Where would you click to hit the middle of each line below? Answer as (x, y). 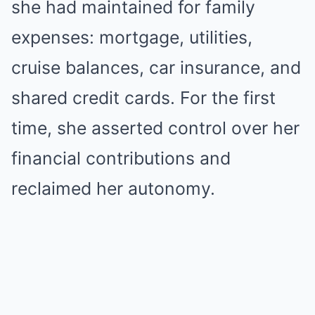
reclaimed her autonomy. (113, 188)
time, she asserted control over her (155, 128)
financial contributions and (121, 158)
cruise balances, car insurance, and (156, 67)
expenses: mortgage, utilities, (132, 37)
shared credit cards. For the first (143, 98)
